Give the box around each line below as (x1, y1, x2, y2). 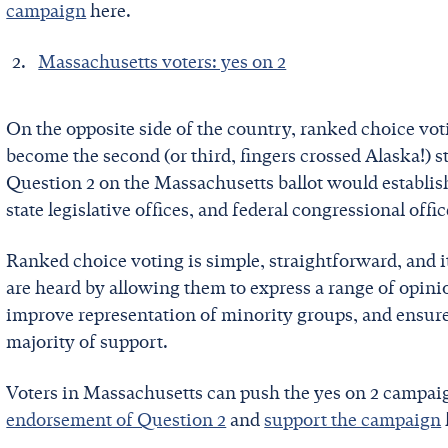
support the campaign (264, 409, 442, 432)
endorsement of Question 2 (6, 409, 227, 432)
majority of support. (6, 331, 173, 354)
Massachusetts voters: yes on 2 (38, 51, 287, 74)
